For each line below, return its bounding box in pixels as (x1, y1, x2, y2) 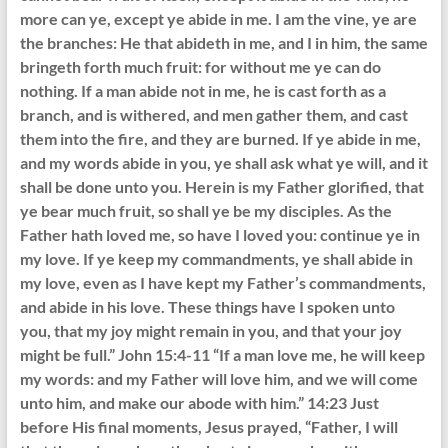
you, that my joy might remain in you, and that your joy (19, 321, 402, 341)
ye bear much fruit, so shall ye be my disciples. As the (19, 201, 392, 221)
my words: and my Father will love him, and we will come (19, 369, 418, 389)
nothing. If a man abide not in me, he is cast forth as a (19, 81, 386, 101)
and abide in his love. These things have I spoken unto (19, 297, 395, 317)
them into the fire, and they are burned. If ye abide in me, (19, 129, 421, 149)
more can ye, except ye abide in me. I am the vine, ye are (19, 9, 417, 29)
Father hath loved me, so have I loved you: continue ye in (19, 225, 420, 245)
